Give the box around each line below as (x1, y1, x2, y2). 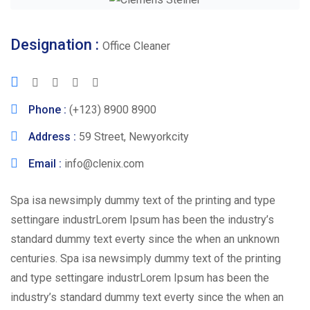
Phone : (28, 102, 69, 116)
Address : (28, 129, 79, 143)
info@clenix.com (64, 156, 144, 170)
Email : (28, 156, 64, 170)
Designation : (10, 35, 102, 53)
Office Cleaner (102, 39, 170, 53)
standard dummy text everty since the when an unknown (10, 232, 280, 246)
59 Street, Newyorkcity (79, 129, 189, 143)
